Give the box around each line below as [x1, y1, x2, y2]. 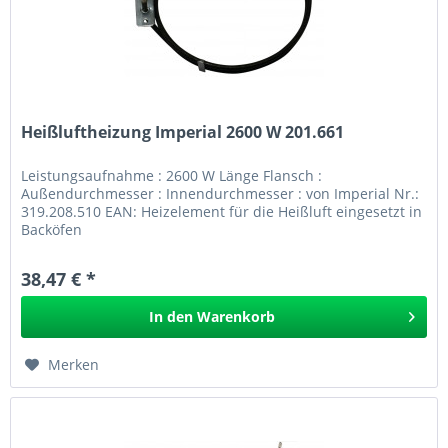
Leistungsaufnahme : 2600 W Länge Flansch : [21, 166, 323, 186]
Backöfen [21, 220, 83, 240]
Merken [48, 355, 100, 375]
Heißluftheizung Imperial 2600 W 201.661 [21, 121, 345, 144]
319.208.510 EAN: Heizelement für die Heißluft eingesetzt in [21, 202, 423, 222]
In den [149, 307, 194, 327]
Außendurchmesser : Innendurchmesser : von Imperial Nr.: [21, 184, 420, 204]
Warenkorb [197, 307, 276, 327]
